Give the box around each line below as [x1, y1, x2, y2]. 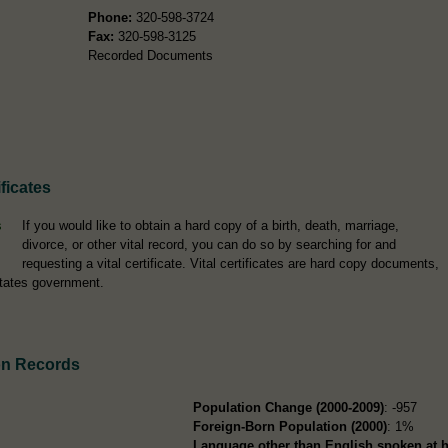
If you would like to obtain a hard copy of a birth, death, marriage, [22, 217, 399, 233]
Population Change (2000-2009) [193, 399, 385, 415]
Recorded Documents [87, 47, 213, 63]
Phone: [87, 9, 132, 25]
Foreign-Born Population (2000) [193, 418, 388, 434]
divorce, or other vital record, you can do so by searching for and [22, 236, 396, 252]
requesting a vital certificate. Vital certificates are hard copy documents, [22, 255, 439, 271]
